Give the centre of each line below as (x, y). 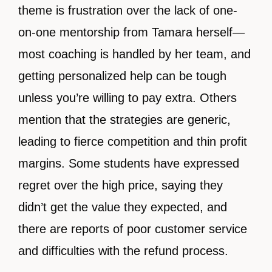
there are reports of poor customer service (133, 229)
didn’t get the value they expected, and (123, 207)
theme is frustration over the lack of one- (128, 11)
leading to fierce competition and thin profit (133, 142)
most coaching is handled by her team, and (134, 54)
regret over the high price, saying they (121, 185)
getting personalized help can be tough (122, 76)
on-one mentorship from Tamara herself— (131, 32)
